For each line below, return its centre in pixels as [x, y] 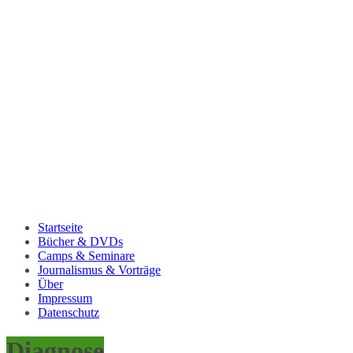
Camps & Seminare [86, 255]
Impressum [65, 298]
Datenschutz [69, 312]
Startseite [60, 227]
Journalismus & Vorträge [99, 269]
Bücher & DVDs [80, 241]
